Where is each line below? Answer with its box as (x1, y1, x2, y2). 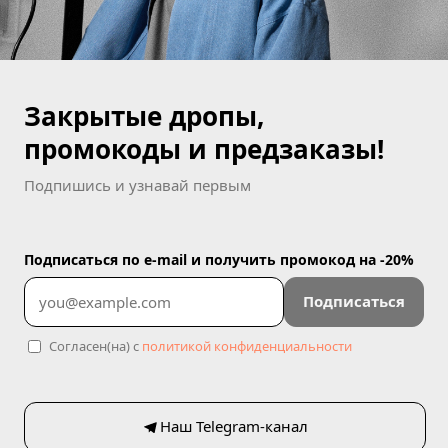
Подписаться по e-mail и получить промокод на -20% (24, 249, 414, 269)
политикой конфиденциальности (142, 336, 352, 355)
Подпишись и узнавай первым (24, 174, 251, 195)
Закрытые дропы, (24, 97, 264, 134)
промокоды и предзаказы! (24, 130, 384, 167)
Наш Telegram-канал (160, 416, 308, 437)
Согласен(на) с (49, 336, 142, 355)
